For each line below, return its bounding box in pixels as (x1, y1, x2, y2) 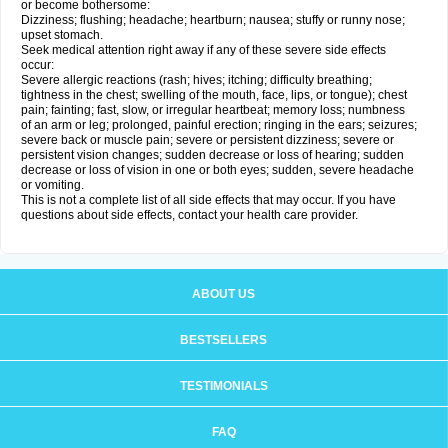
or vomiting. (21, 178, 84, 192)
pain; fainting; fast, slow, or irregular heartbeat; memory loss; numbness (21, 103, 405, 117)
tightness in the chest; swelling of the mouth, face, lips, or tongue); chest (21, 88, 407, 102)
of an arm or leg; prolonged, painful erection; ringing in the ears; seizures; (21, 118, 417, 132)
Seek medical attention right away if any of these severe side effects (21, 43, 386, 57)
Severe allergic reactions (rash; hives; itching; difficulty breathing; (21, 73, 372, 87)
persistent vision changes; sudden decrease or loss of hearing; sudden (21, 148, 404, 162)
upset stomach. (21, 28, 103, 42)
